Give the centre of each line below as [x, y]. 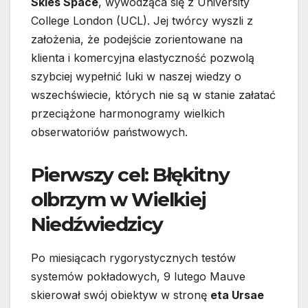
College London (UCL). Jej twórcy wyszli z [142, 21]
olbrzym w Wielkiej [118, 200]
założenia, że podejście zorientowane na [137, 40]
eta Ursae [237, 295]
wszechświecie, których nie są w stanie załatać [153, 95]
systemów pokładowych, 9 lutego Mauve [138, 277]
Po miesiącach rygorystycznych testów [133, 258]
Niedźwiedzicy [97, 224]
